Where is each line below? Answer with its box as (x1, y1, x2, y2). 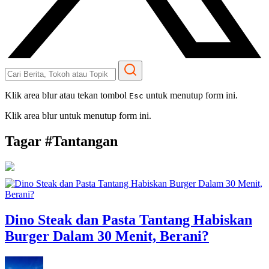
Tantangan (52, 133, 118, 149)
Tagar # (5, 133, 52, 149)
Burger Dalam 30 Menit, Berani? (5, 228, 209, 244)
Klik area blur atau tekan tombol (5, 90, 129, 100)
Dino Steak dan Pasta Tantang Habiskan (5, 211, 252, 228)
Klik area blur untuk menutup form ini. (5, 110, 151, 121)
